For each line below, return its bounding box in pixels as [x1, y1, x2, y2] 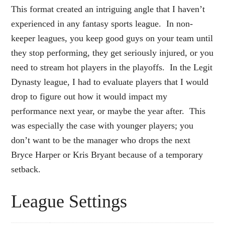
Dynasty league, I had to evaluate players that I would [11, 76, 209, 87]
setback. [11, 164, 41, 174]
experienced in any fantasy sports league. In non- [11, 18, 193, 29]
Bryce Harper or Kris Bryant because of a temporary [11, 149, 203, 160]
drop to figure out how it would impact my [11, 91, 168, 101]
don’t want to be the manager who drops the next [11, 135, 191, 145]
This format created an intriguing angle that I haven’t [11, 4, 205, 14]
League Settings [11, 191, 128, 211]
